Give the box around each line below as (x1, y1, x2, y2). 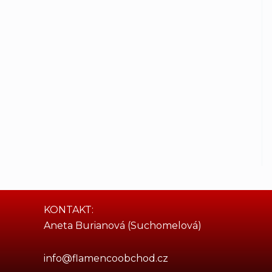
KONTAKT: (44, 204, 93, 216)
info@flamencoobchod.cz (44, 253, 168, 265)
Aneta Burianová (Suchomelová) (44, 220, 202, 232)
